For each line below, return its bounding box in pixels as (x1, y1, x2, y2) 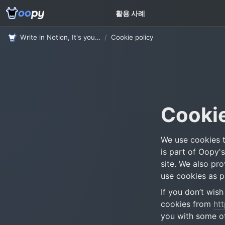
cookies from (161, 199, 213, 209)
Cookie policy (111, 33, 153, 41)
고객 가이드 (115, 6, 146, 14)
